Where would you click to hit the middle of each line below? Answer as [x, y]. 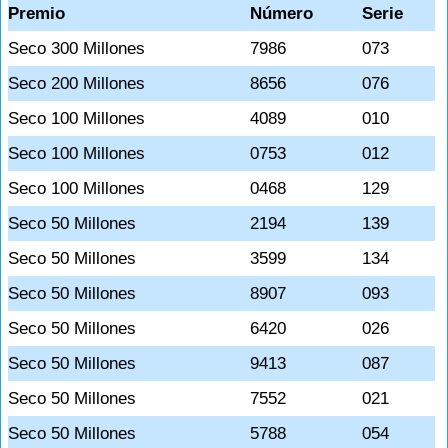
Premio [36, 13]
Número [281, 13]
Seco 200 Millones [76, 83]
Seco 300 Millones [76, 48]
